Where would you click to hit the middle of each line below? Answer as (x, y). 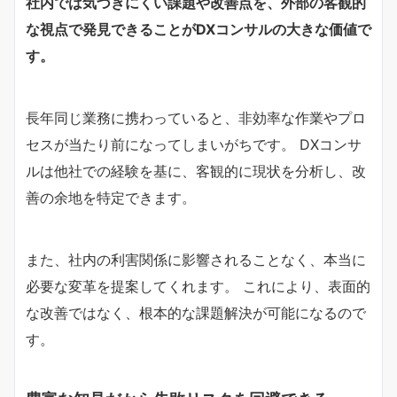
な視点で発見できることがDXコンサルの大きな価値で (198, 29)
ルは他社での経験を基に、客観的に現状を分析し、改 (196, 171)
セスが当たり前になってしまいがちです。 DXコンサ (194, 144)
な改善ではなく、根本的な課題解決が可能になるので (196, 312)
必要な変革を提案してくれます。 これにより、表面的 (198, 286)
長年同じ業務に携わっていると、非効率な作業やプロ (196, 117)
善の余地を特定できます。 (111, 197)
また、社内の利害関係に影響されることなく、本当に (196, 259)
